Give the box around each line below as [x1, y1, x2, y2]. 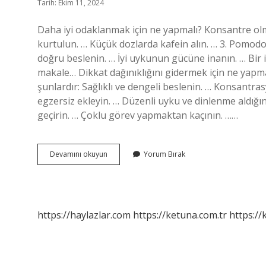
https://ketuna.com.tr [133, 208, 227, 221]
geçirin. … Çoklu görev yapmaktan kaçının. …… [37, 109, 238, 122]
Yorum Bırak [144, 149, 185, 159]
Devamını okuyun [50, 149, 107, 159]
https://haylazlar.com [37, 208, 131, 221]
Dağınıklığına [107, 159, 150, 169]
